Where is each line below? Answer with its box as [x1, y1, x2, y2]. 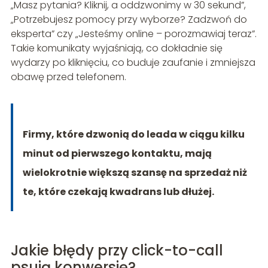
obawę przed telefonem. [10, 70, 126, 84]
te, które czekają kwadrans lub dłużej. [22, 185, 214, 199]
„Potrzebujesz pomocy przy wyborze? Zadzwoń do [10, 13, 247, 27]
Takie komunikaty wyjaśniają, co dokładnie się [10, 41, 223, 56]
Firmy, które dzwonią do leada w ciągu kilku [22, 127, 245, 142]
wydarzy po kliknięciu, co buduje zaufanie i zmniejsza [10, 56, 255, 70]
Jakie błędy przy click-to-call [10, 240, 223, 261]
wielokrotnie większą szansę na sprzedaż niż [22, 166, 247, 180]
